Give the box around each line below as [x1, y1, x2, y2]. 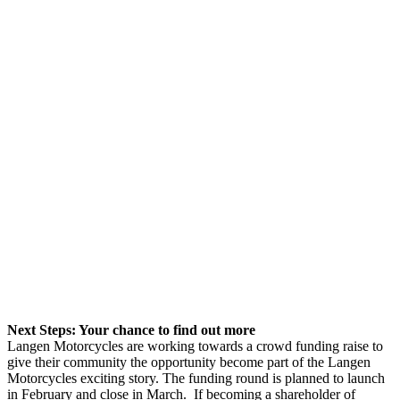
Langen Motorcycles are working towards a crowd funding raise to [7, 337, 383, 354]
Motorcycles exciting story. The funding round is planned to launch [7, 370, 385, 386]
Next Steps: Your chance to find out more [7, 321, 255, 337]
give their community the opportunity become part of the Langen [7, 354, 371, 370]
